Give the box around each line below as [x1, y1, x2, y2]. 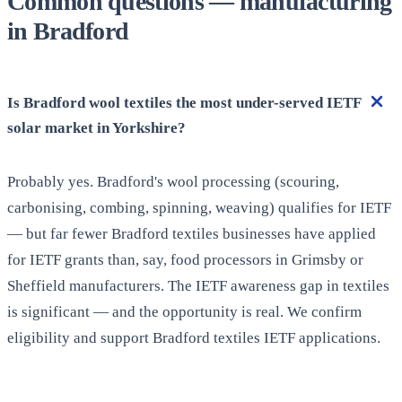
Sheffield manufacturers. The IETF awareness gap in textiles [7, 277, 389, 295]
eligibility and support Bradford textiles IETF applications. [7, 329, 380, 347]
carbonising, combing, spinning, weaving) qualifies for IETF [7, 199, 391, 217]
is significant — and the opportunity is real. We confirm [7, 303, 362, 321]
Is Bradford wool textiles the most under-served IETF [7, 94, 361, 112]
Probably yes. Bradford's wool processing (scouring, [7, 173, 339, 191]
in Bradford [7, 17, 129, 46]
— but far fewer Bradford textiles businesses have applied [7, 225, 376, 243]
